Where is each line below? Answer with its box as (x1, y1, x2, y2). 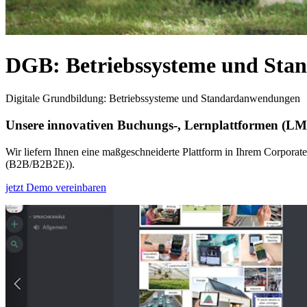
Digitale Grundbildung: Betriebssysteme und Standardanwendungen (5, 93, 300, 105)
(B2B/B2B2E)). (5, 158, 75, 170)
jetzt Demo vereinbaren (5, 181, 106, 193)
